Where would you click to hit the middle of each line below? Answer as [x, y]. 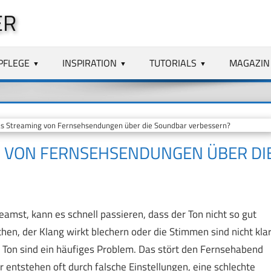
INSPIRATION [90, 63]
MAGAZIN [249, 63]
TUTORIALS [173, 63]
